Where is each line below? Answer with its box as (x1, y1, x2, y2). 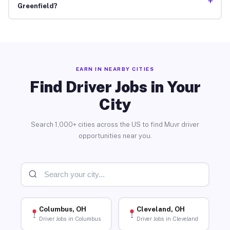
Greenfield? (17, 2, 57, 10)
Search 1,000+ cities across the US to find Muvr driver (31, 120, 199, 128)
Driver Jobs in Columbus (39, 216, 101, 222)
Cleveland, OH (136, 205, 185, 214)
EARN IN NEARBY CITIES (75, 65, 155, 72)
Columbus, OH (39, 205, 86, 214)
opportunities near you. (78, 131, 152, 140)
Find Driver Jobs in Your (29, 77, 201, 96)
